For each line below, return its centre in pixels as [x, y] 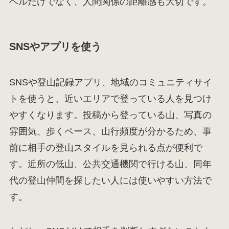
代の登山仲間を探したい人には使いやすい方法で [110, 180]
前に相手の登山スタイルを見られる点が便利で [106, 147]
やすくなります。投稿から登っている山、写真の [110, 115]
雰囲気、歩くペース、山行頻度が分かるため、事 [110, 131]
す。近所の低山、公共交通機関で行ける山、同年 [110, 164]
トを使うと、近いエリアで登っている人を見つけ [110, 98]
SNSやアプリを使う [55, 47]
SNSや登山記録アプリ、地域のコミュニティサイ [110, 82]
